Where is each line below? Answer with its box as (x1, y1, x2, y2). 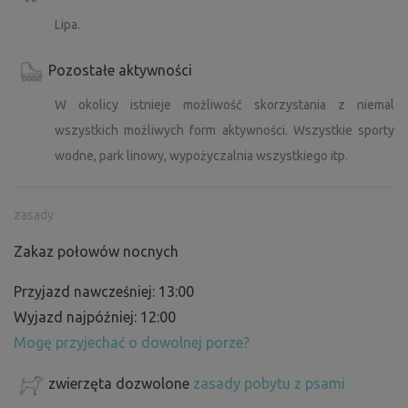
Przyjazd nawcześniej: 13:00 (14, 283, 194, 301)
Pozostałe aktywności (48, 62, 192, 79)
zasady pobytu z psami (193, 375, 345, 393)
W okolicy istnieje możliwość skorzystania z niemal (55, 97, 394, 113)
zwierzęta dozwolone (48, 375, 193, 393)
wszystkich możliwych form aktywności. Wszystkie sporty (55, 123, 394, 138)
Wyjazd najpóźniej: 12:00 (14, 309, 176, 326)
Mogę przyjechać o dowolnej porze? (14, 334, 250, 352)
